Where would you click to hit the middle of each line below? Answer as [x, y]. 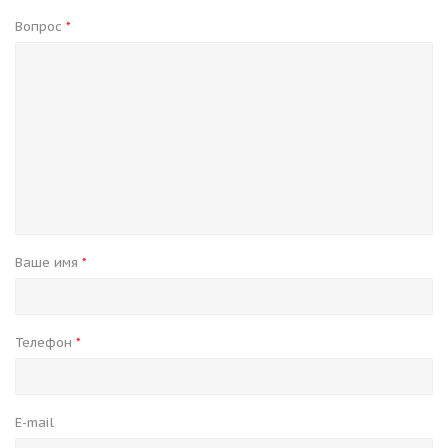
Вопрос [40, 26]
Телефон [45, 342]
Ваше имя [48, 262]
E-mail [34, 422]
